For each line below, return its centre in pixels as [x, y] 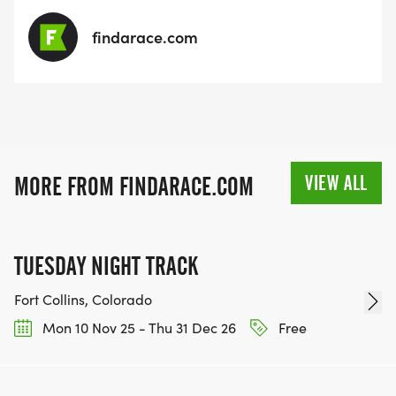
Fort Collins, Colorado [83, 299]
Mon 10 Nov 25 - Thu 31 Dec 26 [137, 327]
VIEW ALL [336, 183]
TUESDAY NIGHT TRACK [106, 266]
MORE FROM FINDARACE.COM [134, 186]
